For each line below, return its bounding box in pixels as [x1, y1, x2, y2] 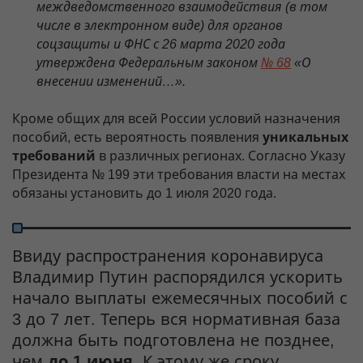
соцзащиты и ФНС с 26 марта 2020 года [36, 36, 285, 51]
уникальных [263, 130, 348, 144]
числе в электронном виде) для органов [36, 18, 283, 32]
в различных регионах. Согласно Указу [96, 148, 345, 163]
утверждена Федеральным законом [36, 55, 261, 70]
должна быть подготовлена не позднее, [12, 331, 335, 349]
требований [12, 148, 96, 163]
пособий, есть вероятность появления [12, 130, 263, 144]
